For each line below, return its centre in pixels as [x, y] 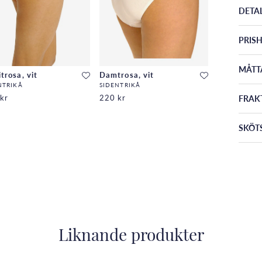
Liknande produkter [131, 237]
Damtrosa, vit [127, 75]
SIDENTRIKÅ [120, 85]
